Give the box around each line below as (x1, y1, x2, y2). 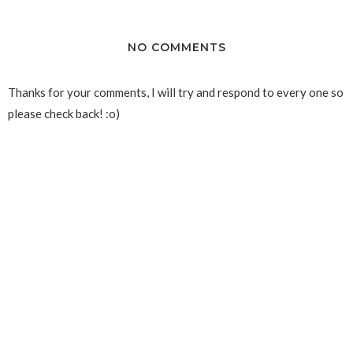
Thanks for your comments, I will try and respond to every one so (8, 84, 344, 99)
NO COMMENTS (127, 39, 226, 54)
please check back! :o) (8, 106, 120, 121)
